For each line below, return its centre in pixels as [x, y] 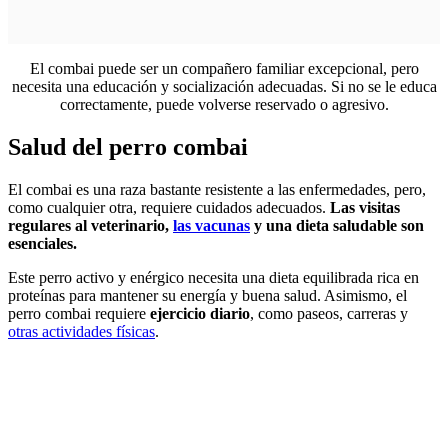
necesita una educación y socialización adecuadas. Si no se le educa [224, 87]
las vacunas [211, 225]
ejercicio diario [200, 313]
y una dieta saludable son [337, 225]
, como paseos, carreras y [329, 313]
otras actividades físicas [81, 331]
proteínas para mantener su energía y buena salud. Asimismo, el [207, 295]
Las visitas [365, 207]
